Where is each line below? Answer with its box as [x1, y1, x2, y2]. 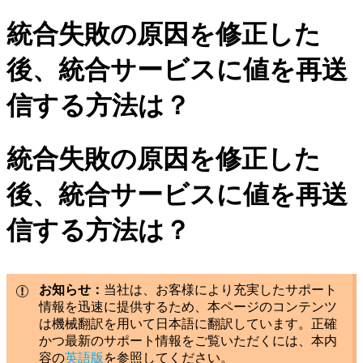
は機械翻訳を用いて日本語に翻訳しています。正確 [39, 317, 337, 331]
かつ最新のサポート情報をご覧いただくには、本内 [39, 334, 337, 348]
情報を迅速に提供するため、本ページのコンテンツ [39, 300, 337, 314]
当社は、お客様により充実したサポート [104, 283, 337, 297]
